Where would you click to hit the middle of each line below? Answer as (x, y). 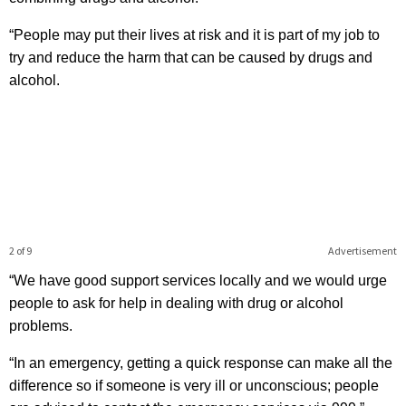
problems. (41, 325)
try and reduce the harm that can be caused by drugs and (191, 57)
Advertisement (362, 250)
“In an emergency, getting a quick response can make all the (201, 362)
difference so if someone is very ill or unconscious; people (194, 385)
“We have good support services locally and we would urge (198, 280)
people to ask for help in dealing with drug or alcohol (176, 303)
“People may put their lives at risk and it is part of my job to (194, 34)
